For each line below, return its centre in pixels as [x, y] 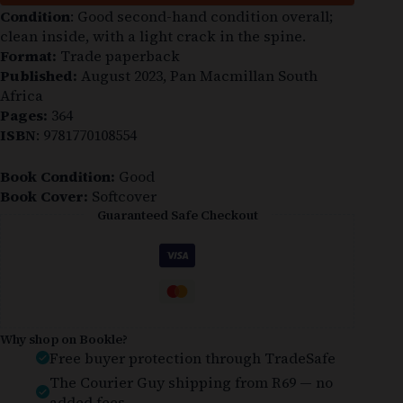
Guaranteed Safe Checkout [177, 215]
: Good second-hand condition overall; [201, 16]
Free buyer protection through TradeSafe [193, 358]
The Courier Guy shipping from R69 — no [191, 382]
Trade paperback [118, 55]
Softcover [122, 196]
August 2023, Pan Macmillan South [197, 75]
